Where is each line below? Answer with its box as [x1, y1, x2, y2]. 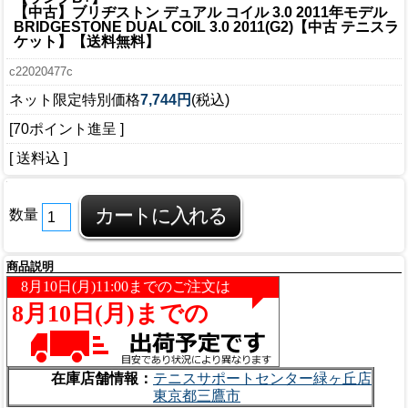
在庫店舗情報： [51, 371, 153, 387]
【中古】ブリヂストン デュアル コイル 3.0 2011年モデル [14, 4, 387, 20]
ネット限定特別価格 [9, 91, 140, 107]
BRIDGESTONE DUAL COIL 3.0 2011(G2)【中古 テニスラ [14, 18, 399, 35]
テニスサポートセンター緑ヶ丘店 [153, 371, 372, 387]
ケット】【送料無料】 [14, 33, 159, 49]
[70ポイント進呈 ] [9, 120, 124, 137]
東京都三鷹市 [153, 388, 240, 404]
